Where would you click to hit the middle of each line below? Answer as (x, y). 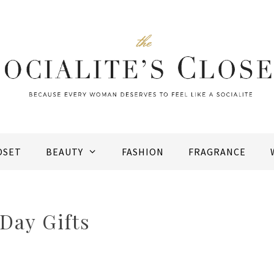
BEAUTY (65, 152)
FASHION (143, 152)
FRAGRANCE (217, 152)
